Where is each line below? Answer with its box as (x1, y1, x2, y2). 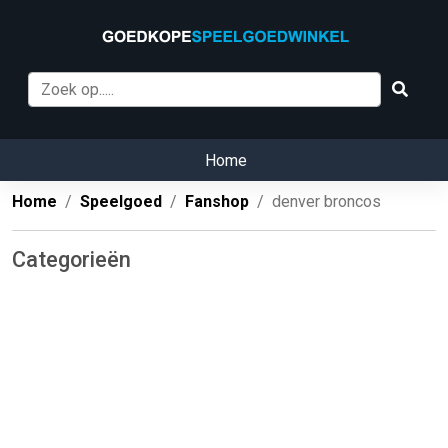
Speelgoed (80, 192, 162, 212)
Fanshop (185, 192, 249, 212)
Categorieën (12, 247, 131, 273)
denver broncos (272, 192, 381, 212)
